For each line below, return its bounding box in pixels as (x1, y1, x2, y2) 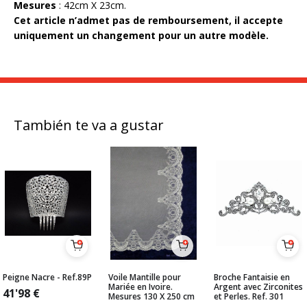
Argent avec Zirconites (214, 281, 303, 293)
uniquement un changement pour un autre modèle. (14, 29, 269, 42)
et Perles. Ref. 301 (214, 291, 284, 302)
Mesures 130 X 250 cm (108, 291, 195, 302)
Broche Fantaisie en (214, 271, 290, 283)
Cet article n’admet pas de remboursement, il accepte (14, 14, 283, 27)
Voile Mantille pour (108, 271, 181, 283)
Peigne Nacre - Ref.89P (3, 271, 92, 283)
